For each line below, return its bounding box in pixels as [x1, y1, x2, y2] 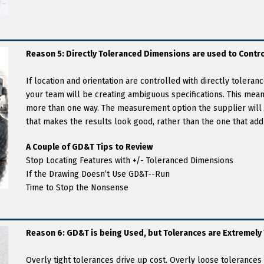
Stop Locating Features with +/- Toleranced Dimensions [26, 156, 233, 166]
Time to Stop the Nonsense [26, 183, 128, 193]
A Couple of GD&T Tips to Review [26, 142, 153, 152]
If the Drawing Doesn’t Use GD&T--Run [26, 169, 170, 179]
